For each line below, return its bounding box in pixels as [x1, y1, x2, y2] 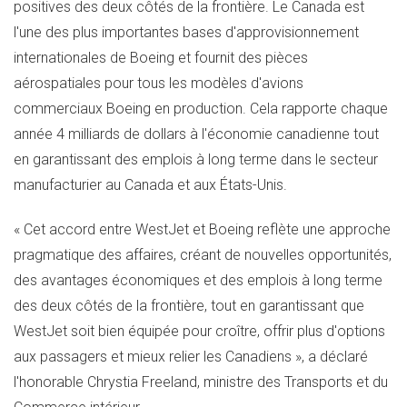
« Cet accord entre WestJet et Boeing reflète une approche [14, 220, 391, 238]
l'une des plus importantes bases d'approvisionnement [14, 24, 359, 42]
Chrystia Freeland [87, 372, 197, 391]
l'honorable [14, 372, 87, 391]
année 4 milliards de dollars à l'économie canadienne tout [14, 125, 379, 144]
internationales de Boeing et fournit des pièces [14, 49, 308, 67]
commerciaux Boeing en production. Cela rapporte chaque [14, 100, 388, 118]
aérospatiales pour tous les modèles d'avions [14, 74, 303, 93]
